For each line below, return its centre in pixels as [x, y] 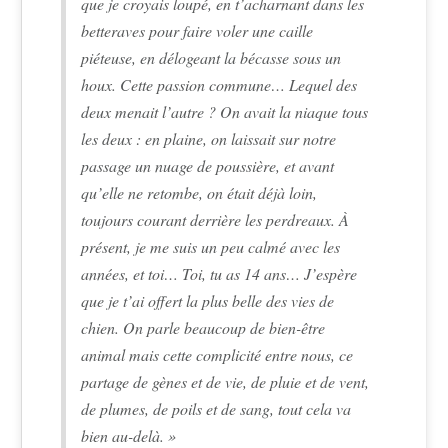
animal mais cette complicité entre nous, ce [217, 354]
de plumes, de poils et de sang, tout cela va [216, 408]
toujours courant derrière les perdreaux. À [215, 219]
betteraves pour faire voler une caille [197, 30]
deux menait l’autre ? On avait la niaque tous [225, 111]
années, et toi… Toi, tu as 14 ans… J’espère [219, 273]
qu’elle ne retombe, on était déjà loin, [199, 192]
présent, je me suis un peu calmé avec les [211, 246]
